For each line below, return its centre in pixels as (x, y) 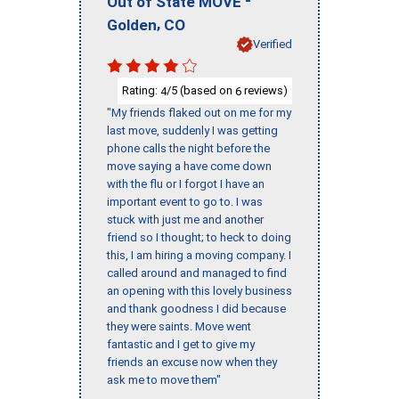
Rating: (141, 90)
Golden (132, 24)
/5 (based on (201, 90)
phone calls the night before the (188, 149)
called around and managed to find (197, 273)
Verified (273, 44)
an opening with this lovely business (199, 291)
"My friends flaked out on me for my (199, 113)
